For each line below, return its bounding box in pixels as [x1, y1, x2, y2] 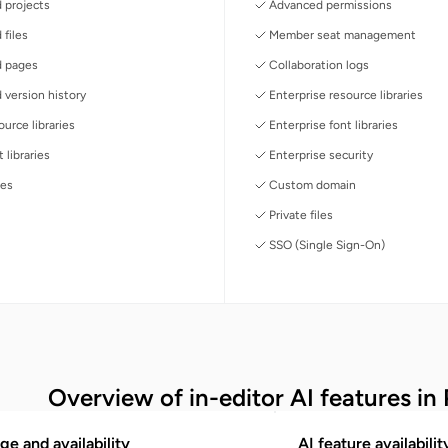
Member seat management [268, 27, 416, 42]
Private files [268, 207, 333, 222]
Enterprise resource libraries [268, 87, 423, 102]
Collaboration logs [268, 57, 369, 72]
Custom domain [268, 177, 356, 192]
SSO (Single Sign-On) [268, 237, 385, 252]
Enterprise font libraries [268, 117, 398, 132]
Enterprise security [268, 147, 373, 162]
